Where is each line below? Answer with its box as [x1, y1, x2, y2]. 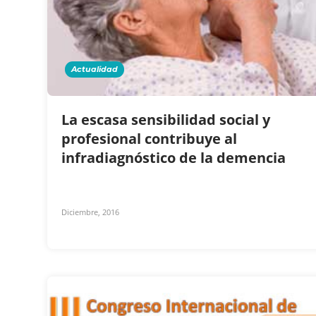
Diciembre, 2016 [61, 206, 119, 217]
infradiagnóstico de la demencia [61, 147, 289, 167]
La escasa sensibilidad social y [61, 109, 270, 129]
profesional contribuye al [61, 128, 237, 148]
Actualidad [71, 63, 118, 74]
